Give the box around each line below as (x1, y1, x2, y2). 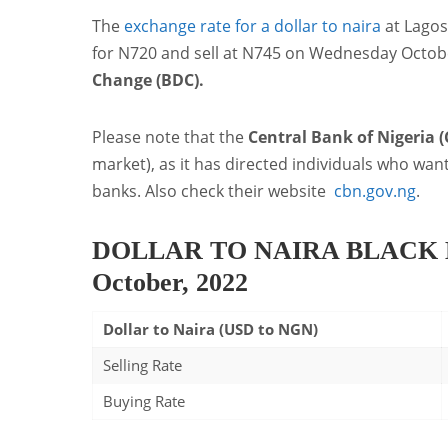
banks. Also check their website (92, 180, 334, 203)
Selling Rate (103, 354, 182, 375)
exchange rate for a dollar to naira (124, 15, 381, 38)
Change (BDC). (92, 69, 204, 92)
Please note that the (92, 126, 248, 149)
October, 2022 (92, 268, 248, 298)
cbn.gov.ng (334, 180, 416, 203)
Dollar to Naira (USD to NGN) (103, 318, 318, 339)
